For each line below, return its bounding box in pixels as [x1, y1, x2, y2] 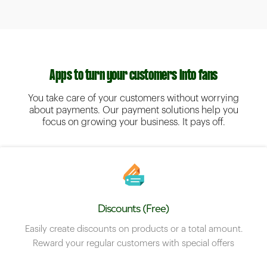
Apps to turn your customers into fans [49, 69, 218, 84]
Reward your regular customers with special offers [33, 239, 234, 249]
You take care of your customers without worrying [28, 94, 239, 104]
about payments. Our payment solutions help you [29, 105, 238, 116]
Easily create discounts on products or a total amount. [24, 225, 243, 234]
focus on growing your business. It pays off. [42, 117, 225, 128]
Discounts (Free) [98, 202, 169, 216]
